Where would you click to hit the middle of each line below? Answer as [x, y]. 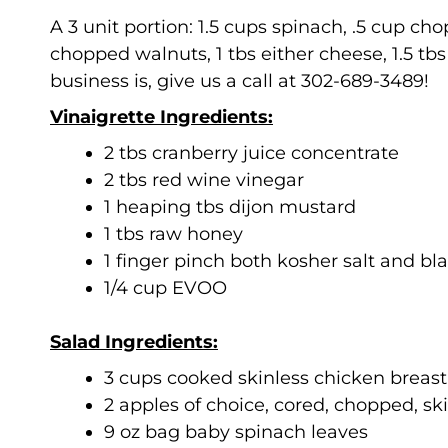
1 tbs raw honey [173, 234]
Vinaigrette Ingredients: [161, 117]
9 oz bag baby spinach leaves [236, 432]
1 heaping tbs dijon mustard [230, 207]
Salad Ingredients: [134, 342]
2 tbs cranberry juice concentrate [251, 153]
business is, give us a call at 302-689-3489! [239, 81]
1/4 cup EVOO [165, 288]
